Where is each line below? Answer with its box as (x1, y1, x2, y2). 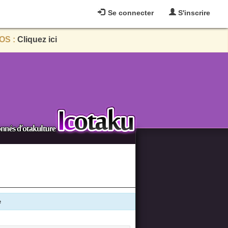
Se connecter (106, 9, 154, 17)
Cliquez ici (17, 35, 57, 44)
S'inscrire (176, 9, 210, 17)
